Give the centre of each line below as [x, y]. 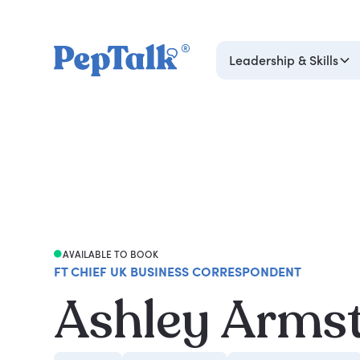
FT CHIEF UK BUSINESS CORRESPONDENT [178, 271]
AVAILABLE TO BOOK [110, 254]
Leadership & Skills [284, 60]
